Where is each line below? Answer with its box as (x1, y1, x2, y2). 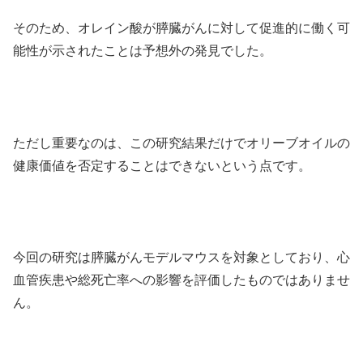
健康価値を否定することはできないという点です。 (13, 158, 311, 173)
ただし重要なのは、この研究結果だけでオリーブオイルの (13, 135, 350, 150)
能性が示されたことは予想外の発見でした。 (13, 44, 272, 58)
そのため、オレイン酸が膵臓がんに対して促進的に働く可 (13, 21, 350, 35)
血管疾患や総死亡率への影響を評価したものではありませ (13, 273, 350, 288)
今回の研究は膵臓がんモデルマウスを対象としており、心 (13, 250, 350, 265)
